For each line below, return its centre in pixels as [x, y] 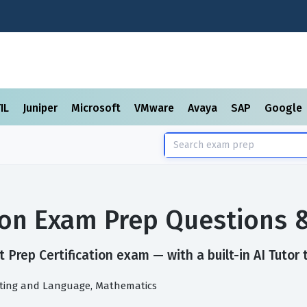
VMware [156, 108]
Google [285, 108]
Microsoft [97, 108]
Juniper [41, 108]
